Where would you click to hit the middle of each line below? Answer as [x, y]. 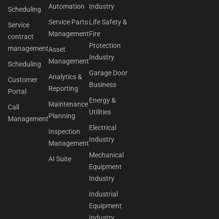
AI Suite [60, 159]
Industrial [104, 194]
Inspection [65, 131]
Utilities [100, 112]
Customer [23, 79]
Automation [67, 6]
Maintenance [68, 104]
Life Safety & [108, 22]
